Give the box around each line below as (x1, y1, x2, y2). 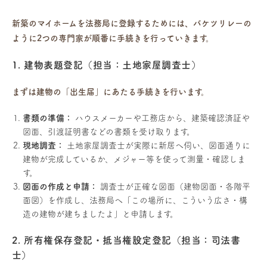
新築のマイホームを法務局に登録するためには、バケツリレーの (12, 19, 252, 28)
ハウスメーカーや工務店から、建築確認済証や (73, 114, 250, 123)
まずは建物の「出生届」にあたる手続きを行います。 (12, 88, 209, 97)
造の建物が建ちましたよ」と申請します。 (23, 210, 178, 219)
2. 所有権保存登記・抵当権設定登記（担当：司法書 (12, 235, 241, 246)
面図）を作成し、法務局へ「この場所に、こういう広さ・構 (23, 196, 247, 205)
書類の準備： (23, 114, 73, 123)
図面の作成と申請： (23, 182, 98, 191)
